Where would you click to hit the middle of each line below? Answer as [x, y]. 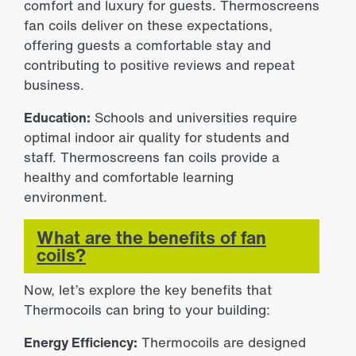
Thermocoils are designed [222, 342]
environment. [66, 196]
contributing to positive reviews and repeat [159, 64]
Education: [57, 117]
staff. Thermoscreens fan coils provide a [152, 157]
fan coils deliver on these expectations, [148, 25]
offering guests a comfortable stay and [147, 44]
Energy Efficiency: [81, 342]
